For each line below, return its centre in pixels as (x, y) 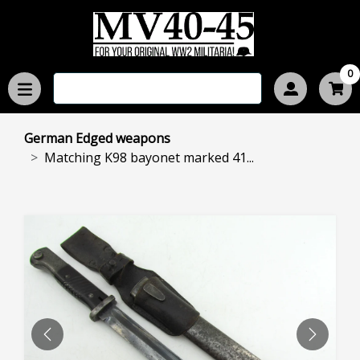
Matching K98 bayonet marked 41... (149, 157)
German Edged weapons (97, 138)
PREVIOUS (77, 343)
